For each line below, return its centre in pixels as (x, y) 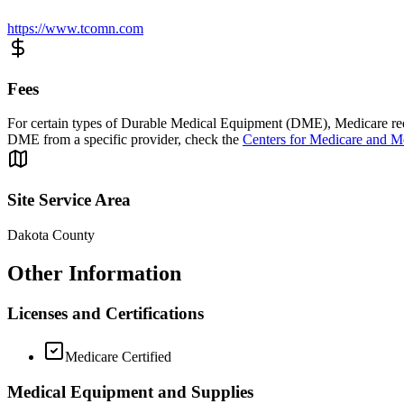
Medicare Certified (118, 357)
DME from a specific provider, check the (125, 140)
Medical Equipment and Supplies (130, 392)
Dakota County (51, 234)
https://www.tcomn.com (75, 28)
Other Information (94, 273)
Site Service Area (69, 200)
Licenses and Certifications (106, 313)
